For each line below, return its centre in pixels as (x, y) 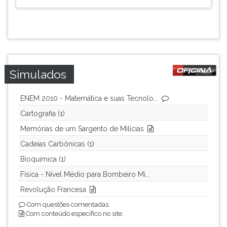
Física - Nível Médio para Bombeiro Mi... (85, 174)
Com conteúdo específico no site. (74, 214)
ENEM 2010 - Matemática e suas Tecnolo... (89, 98)
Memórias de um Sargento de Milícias (82, 129)
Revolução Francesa (53, 190)
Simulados (38, 74)
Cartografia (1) (43, 113)
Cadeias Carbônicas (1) (57, 144)
